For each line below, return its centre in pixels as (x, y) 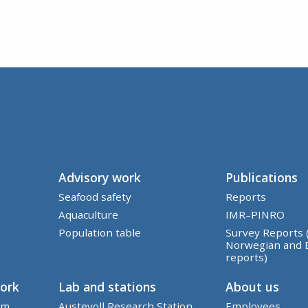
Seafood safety (95, 196)
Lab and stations (107, 286)
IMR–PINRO (255, 214)
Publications (262, 177)
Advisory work (99, 177)
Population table (99, 232)
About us (253, 286)
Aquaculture (88, 214)
